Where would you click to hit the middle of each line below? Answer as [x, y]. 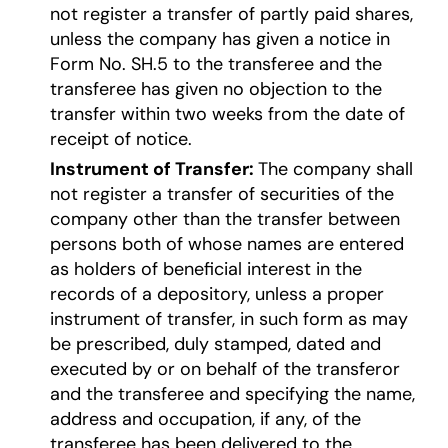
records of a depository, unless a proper [217, 294]
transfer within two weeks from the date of [227, 114]
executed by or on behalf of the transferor [225, 369]
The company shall [335, 169]
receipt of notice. [121, 139]
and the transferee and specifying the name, [232, 394]
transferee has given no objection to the [216, 89]
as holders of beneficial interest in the [206, 269]
